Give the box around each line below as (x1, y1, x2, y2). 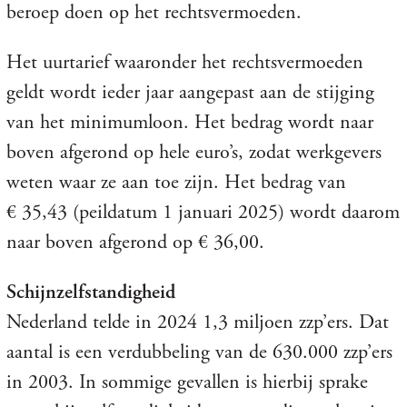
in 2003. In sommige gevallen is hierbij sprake (5, 369, 368, 395)
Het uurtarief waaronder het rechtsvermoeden (5, 49, 363, 75)
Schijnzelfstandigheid (5, 279, 175, 305)
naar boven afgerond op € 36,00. (5, 229, 264, 255)
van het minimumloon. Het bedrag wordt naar (5, 109, 373, 135)
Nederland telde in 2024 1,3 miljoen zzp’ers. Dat (5, 309, 389, 335)
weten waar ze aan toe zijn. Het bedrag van (5, 169, 346, 195)
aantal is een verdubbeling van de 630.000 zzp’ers (5, 339, 392, 365)
